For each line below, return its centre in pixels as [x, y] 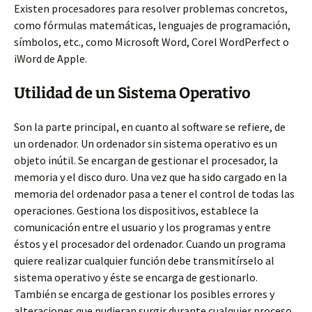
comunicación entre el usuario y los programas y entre [142, 227]
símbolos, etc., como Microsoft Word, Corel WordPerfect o [151, 42]
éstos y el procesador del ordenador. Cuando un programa [150, 244]
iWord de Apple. [50, 58]
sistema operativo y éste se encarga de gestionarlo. [136, 277]
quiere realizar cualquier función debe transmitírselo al [144, 260]
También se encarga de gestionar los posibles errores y [144, 294]
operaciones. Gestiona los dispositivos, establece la [136, 210]
